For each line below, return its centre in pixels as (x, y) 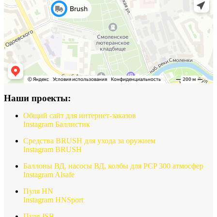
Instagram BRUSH (53, 149)
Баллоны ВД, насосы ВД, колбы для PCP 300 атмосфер (113, 166)
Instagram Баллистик (57, 124)
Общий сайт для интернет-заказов (80, 115)
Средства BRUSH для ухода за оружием (89, 140)
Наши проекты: (37, 98)
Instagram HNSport (53, 200)
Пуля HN (38, 191)
